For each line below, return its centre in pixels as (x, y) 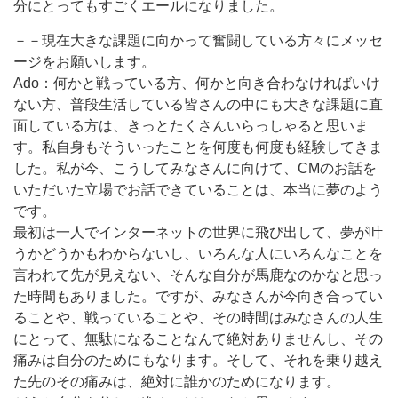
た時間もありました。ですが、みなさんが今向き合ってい (198, 296)
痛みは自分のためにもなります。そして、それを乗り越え (198, 360)
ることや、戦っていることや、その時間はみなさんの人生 (198, 318)
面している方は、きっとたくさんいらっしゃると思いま (191, 126)
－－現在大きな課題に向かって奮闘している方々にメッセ (198, 40)
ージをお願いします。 (84, 62)
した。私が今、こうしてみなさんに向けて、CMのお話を (195, 168)
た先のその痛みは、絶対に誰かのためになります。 (177, 382)
